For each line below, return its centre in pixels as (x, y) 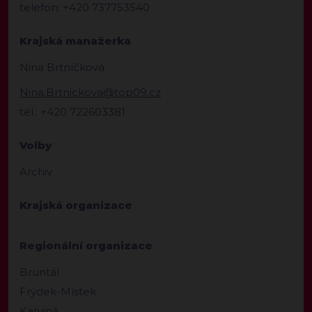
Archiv (36, 171)
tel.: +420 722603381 (72, 111)
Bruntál (39, 272)
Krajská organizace (76, 205)
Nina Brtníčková (62, 67)
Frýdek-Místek (58, 291)
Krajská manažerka (75, 40)
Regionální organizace (86, 245)
